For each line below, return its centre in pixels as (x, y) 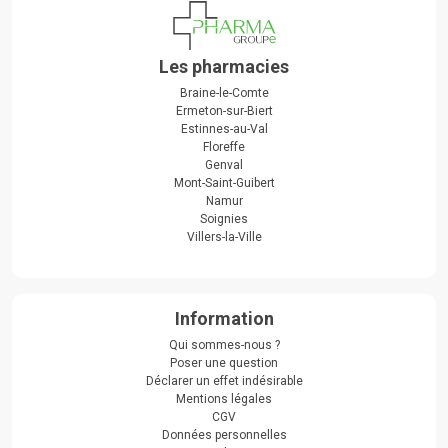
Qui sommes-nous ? (224, 345)
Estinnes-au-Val (224, 129)
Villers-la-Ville (224, 237)
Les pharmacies (224, 67)
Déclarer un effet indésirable (224, 381)
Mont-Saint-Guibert (224, 183)
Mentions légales (224, 399)
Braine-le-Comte (224, 93)
